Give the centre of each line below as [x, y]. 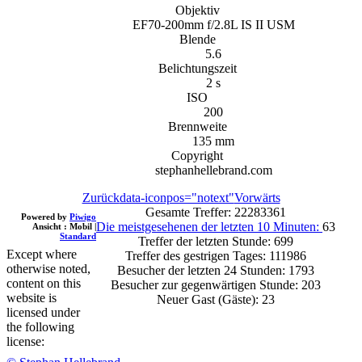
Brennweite [197, 126]
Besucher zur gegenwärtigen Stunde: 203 [216, 284]
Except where [42, 254]
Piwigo [83, 216]
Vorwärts [257, 197]
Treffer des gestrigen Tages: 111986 [216, 255]
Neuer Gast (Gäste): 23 [216, 299]
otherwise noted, [48, 268]
